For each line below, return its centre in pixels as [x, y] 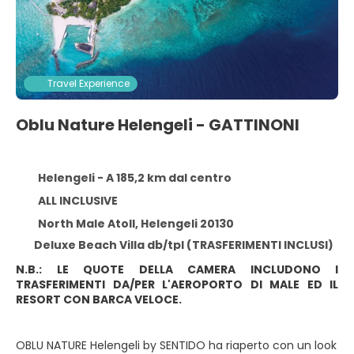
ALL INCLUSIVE [77, 201]
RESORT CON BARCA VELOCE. [99, 299]
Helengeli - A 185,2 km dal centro [134, 178]
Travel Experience [88, 83]
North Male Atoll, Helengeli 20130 [136, 224]
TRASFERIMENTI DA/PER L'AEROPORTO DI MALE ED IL [177, 284]
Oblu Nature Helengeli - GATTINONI [158, 125]
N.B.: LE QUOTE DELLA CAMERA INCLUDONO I [177, 269]
